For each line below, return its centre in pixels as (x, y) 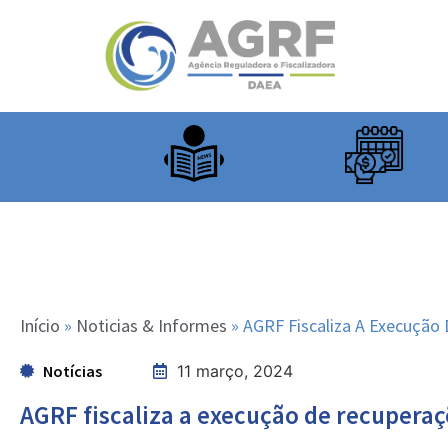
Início (40, 326)
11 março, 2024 (235, 371)
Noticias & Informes (151, 326)
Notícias (72, 371)
